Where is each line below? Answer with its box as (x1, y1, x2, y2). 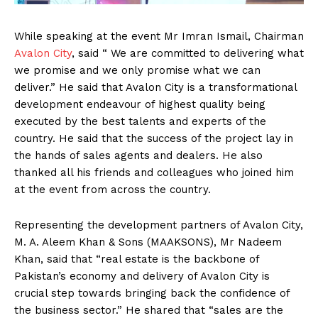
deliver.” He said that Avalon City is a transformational (14, 81, 297, 94)
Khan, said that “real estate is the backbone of (14, 253, 259, 266)
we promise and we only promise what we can (14, 64, 261, 77)
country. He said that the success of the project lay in (14, 132, 293, 146)
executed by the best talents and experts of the (14, 115, 266, 128)
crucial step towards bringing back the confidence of (14, 287, 290, 300)
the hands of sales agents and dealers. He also (14, 149, 263, 163)
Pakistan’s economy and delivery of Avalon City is (14, 270, 270, 283)
